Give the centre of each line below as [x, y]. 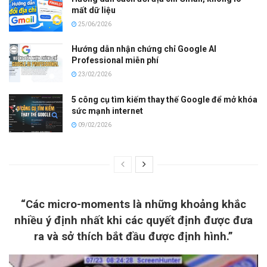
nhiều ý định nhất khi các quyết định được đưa [133, 221]
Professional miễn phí [115, 60]
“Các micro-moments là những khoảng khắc [133, 205]
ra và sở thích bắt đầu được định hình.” [133, 237]
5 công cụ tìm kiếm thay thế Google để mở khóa [164, 99]
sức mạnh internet [107, 111]
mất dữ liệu [94, 10]
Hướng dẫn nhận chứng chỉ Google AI [144, 49]
